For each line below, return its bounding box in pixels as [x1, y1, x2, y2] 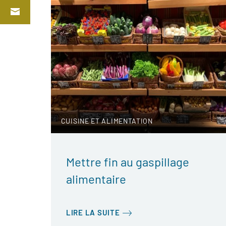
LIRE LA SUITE [66, 208, 120, 217]
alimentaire [66, 172, 126, 186]
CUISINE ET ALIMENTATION [61, 117, 153, 125]
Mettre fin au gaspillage [66, 154, 189, 169]
